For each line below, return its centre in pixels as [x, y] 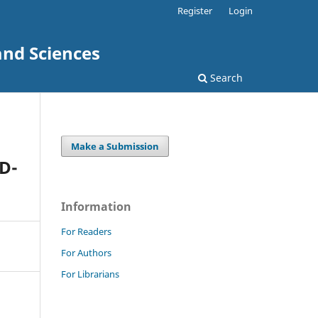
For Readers [86, 231]
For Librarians [90, 274]
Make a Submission [115, 146]
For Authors [86, 252]
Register [195, 10]
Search [225, 77]
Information [96, 206]
